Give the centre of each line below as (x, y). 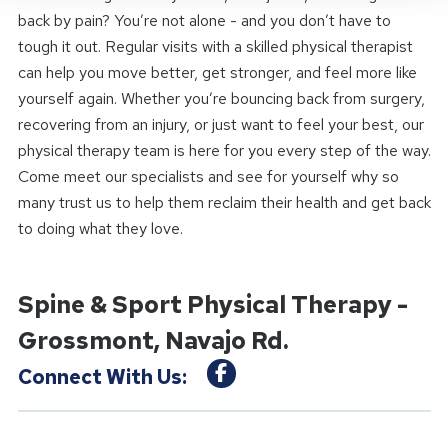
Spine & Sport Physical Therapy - (212, 304)
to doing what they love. (100, 228)
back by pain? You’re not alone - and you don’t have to (204, 20)
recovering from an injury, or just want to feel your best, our (220, 124)
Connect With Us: (102, 376)
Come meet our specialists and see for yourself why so (208, 176)
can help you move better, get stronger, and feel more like (217, 72)
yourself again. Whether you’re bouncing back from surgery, (221, 98)
